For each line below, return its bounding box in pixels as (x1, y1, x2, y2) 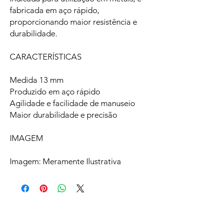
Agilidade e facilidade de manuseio (10, 98, 135, 108)
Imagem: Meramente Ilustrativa (10, 156, 121, 167)
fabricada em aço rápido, (10, 5, 99, 15)
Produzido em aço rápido (10, 87, 100, 97)
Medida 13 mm (10, 75, 63, 85)
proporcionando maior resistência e (10, 17, 137, 27)
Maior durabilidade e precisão (10, 110, 117, 120)
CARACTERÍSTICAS (10, 52, 81, 62)
